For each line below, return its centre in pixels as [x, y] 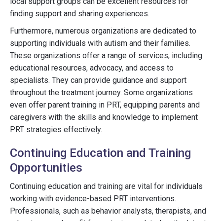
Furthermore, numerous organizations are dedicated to [103, 31]
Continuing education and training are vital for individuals [106, 186]
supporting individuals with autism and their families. [100, 43]
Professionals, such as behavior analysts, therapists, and [108, 211]
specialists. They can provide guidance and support [98, 80]
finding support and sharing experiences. [80, 14]
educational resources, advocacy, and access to [92, 68]
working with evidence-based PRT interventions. [93, 199]
